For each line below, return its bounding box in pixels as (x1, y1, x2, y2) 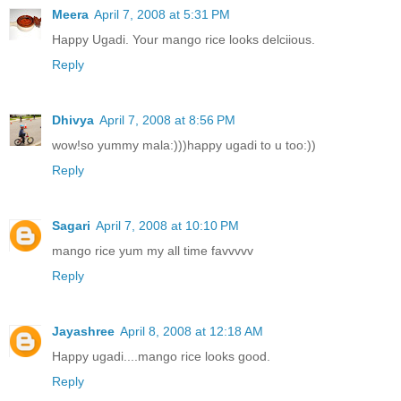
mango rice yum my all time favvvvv (52, 243, 253, 258)
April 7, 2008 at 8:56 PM (99, 112, 235, 127)
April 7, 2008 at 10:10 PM (96, 218, 239, 233)
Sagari (52, 218, 90, 233)
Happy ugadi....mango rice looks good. (52, 348, 270, 363)
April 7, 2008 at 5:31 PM (94, 6, 230, 21)
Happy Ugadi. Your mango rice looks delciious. (52, 31, 315, 47)
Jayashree (52, 323, 115, 338)
